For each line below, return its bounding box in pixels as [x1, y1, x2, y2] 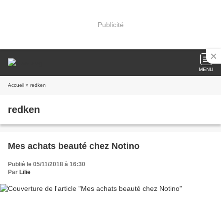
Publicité [97, 20, 124, 29]
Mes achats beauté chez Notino [8, 141, 140, 151]
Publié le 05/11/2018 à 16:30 [8, 161, 85, 168]
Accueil [8, 82, 24, 88]
